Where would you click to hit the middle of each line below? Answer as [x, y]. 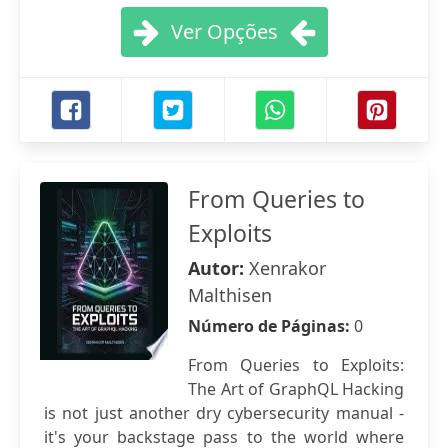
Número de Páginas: [271, 326]
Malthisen [230, 295]
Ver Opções [224, 31]
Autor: [218, 268]
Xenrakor [287, 268]
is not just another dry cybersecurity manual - [224, 413]
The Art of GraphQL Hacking [296, 389]
